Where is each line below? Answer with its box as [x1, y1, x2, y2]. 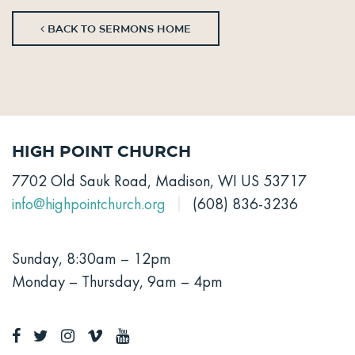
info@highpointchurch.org [12, 193, 166, 215]
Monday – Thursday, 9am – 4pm [12, 271, 223, 292]
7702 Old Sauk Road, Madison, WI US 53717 [12, 170, 307, 192]
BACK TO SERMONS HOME [44, 21, 191, 35]
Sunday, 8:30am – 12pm [12, 248, 171, 269]
